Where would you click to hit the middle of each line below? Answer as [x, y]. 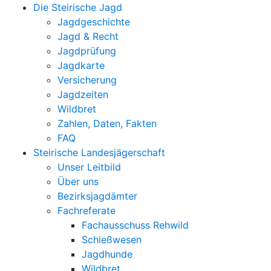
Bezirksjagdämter [97, 196]
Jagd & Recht [88, 36]
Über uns [78, 181]
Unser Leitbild [89, 167]
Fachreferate [87, 211]
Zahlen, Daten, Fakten [107, 123]
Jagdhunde [107, 254]
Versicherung [87, 80]
